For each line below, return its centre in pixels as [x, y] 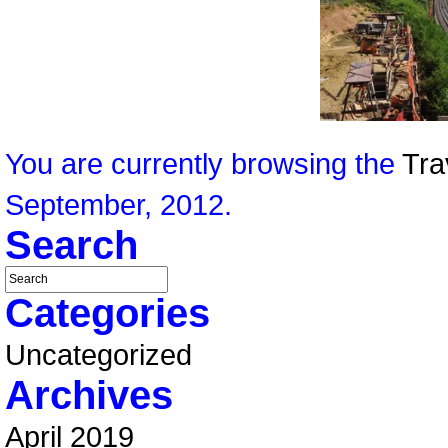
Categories [107, 313]
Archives [89, 395]
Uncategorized [98, 354]
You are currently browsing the [203, 163]
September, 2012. [118, 204]
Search [71, 245]
